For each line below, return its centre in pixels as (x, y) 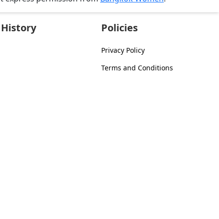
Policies (119, 28)
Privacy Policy (123, 50)
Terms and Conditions (137, 68)
